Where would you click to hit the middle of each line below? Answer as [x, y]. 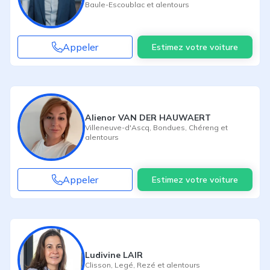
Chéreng [204, 127]
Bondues [169, 127]
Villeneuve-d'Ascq [117, 127]
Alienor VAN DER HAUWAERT [148, 117]
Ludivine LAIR [114, 255]
